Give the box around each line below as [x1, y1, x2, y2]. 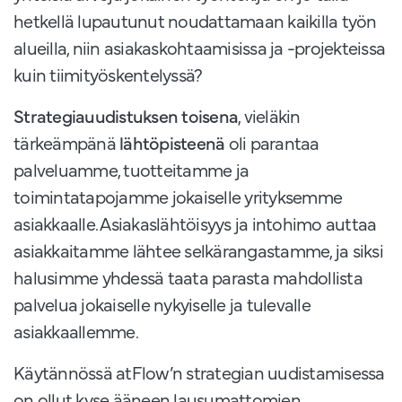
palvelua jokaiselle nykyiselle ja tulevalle [13, 292, 310, 317]
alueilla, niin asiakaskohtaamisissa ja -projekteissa [13, 35, 385, 60]
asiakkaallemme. [13, 319, 138, 344]
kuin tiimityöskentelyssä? [13, 62, 203, 87]
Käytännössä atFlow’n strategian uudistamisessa [13, 360, 385, 385]
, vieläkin [238, 103, 301, 128]
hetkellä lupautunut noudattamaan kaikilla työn [13, 8, 377, 33]
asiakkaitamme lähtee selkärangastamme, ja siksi [13, 238, 383, 263]
